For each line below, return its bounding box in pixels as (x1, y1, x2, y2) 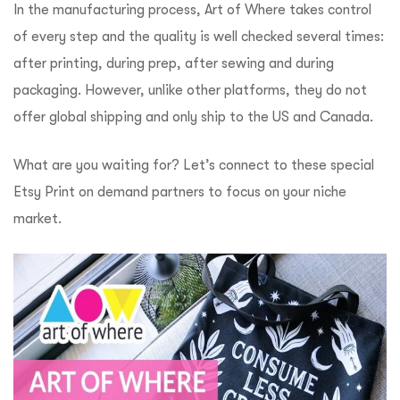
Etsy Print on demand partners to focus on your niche (13, 183, 346, 200)
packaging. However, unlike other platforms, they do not (13, 81, 367, 98)
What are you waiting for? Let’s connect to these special (13, 156, 374, 173)
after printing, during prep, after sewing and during (13, 54, 334, 71)
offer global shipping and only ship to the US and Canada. (13, 108, 373, 125)
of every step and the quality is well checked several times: (13, 28, 384, 45)
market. (13, 210, 62, 227)
